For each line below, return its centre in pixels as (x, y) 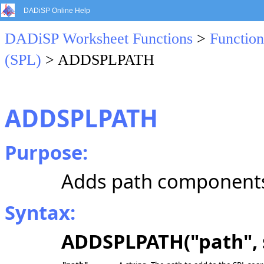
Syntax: (40, 212)
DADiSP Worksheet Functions (99, 39)
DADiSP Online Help (57, 11)
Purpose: (46, 152)
